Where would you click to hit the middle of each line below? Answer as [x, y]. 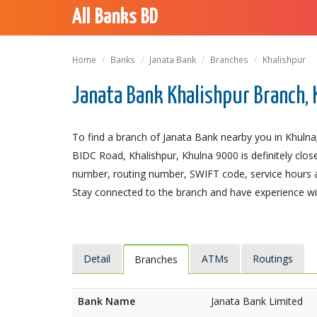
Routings [273, 259]
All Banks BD [115, 18]
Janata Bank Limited [257, 301]
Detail [97, 259]
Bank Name [106, 301]
